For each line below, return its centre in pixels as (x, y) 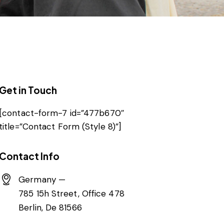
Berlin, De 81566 (50, 207)
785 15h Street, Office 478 (71, 193)
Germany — (42, 179)
